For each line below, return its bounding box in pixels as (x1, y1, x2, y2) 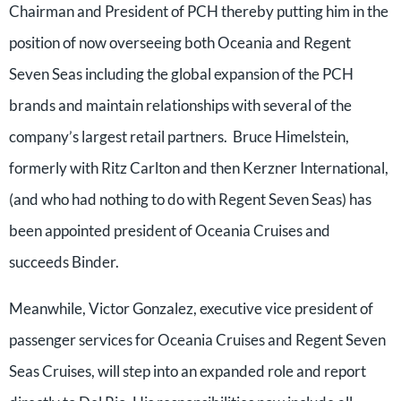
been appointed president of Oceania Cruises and (9, 221, 330, 240)
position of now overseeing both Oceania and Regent (9, 33, 351, 52)
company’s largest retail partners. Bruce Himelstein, (9, 127, 349, 146)
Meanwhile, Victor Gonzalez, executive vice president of (9, 299, 373, 318)
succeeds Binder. (9, 252, 119, 271)
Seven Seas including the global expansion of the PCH (9, 64, 354, 83)
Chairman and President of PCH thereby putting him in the (9, 2, 388, 21)
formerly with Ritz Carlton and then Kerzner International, (9, 158, 388, 177)
